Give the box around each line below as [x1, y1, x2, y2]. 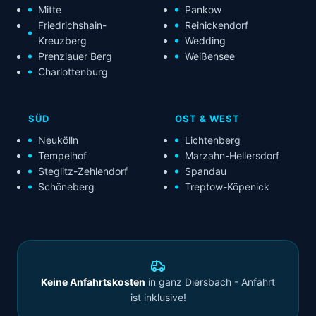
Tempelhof [38, 150, 87, 162]
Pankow [185, 4, 221, 16]
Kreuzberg [38, 35, 87, 47]
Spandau [185, 165, 226, 178]
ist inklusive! [130, 291, 186, 304]
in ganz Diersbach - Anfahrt [145, 276, 275, 288]
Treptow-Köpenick [185, 181, 269, 193]
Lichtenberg [185, 134, 241, 147]
